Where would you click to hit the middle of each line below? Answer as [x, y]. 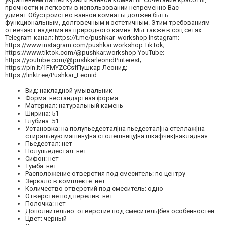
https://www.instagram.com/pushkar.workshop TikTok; [85, 45]
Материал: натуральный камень [74, 105]
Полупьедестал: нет [56, 151]
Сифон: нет [42, 158]
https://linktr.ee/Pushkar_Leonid [51, 75]
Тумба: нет [41, 166]
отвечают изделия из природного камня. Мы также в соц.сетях [103, 30]
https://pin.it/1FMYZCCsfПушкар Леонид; [66, 67]
